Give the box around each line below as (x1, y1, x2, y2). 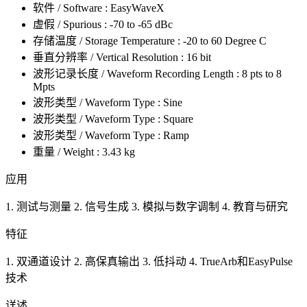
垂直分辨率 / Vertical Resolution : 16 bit (33, 51, 211, 63)
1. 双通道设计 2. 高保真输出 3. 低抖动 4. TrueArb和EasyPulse (5, 255, 293, 267)
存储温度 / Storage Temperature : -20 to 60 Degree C (33, 34, 267, 47)
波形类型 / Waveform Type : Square (33, 112, 193, 125)
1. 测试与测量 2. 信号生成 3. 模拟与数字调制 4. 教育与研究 (5, 200, 288, 212)
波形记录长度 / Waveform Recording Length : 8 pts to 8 (33, 67, 282, 79)
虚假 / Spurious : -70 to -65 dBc (33, 18, 173, 30)
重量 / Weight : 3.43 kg (33, 145, 135, 158)
